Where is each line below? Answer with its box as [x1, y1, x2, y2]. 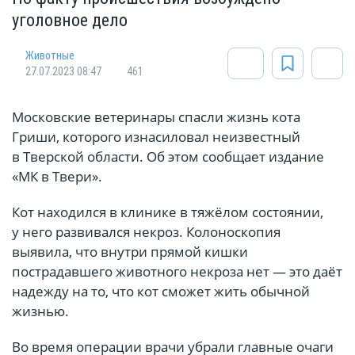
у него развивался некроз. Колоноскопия [12, 223, 281, 242]
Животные [25, 49, 74, 63]
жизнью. [12, 302, 69, 321]
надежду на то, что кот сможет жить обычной [12, 282, 310, 301]
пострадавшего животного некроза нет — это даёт [12, 262, 342, 281]
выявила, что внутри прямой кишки [12, 242, 248, 261]
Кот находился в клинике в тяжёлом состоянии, [12, 203, 323, 222]
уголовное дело [12, 10, 128, 31]
